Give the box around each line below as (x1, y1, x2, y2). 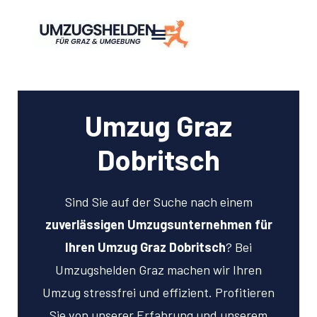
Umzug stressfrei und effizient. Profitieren (42, 284, 275, 300)
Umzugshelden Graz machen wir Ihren (55, 262, 262, 277)
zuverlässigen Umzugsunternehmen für (45, 217, 272, 232)
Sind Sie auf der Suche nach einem (64, 194, 253, 209)
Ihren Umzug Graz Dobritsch (65, 239, 226, 255)
